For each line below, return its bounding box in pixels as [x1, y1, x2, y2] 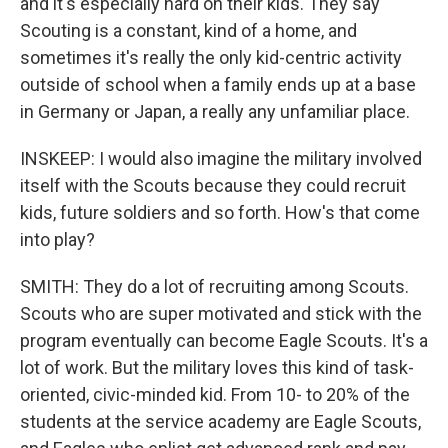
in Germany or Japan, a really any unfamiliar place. [20, 101, 410, 122]
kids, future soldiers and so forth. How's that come [20, 202, 420, 223]
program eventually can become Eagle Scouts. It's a [20, 330, 428, 351]
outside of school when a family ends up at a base [20, 74, 416, 95]
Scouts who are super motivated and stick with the [20, 303, 422, 324]
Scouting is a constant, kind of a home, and [20, 20, 357, 41]
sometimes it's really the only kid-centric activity [20, 47, 402, 68]
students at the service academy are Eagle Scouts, [20, 411, 421, 432]
